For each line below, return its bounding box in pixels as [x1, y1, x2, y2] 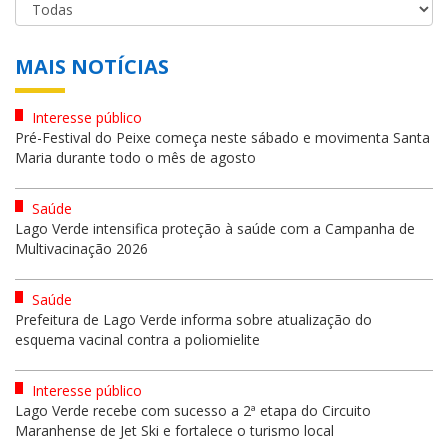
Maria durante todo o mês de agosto [15, 147, 256, 167]
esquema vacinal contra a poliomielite [15, 329, 260, 349]
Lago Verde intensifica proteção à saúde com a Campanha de [15, 218, 415, 238]
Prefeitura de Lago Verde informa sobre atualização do [15, 309, 372, 329]
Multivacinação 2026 [15, 238, 148, 258]
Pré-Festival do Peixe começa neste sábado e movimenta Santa [15, 127, 430, 147]
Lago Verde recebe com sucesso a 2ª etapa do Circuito [15, 400, 371, 420]
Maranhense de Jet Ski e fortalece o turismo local [15, 420, 334, 440]
